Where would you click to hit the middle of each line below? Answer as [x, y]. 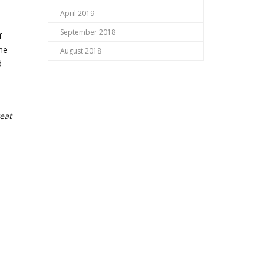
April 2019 [77, 13]
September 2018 [88, 32]
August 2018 [81, 51]
